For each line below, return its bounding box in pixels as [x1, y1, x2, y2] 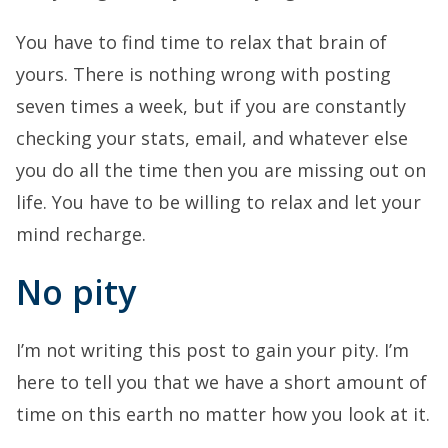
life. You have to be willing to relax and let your [16, 190, 421, 214]
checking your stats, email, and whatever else [16, 126, 408, 150]
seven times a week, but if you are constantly [16, 94, 406, 118]
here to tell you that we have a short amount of [16, 370, 427, 394]
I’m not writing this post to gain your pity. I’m [16, 338, 409, 362]
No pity [16, 269, 136, 315]
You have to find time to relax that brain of [16, 30, 387, 54]
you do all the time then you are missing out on [16, 158, 426, 182]
